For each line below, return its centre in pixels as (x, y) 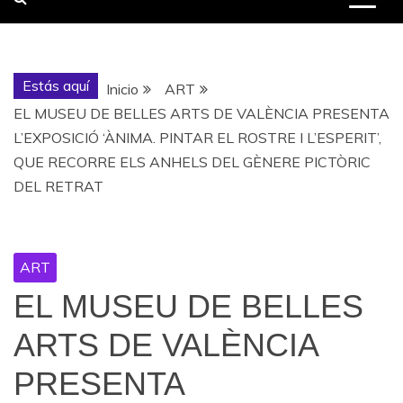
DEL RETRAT (58, 186)
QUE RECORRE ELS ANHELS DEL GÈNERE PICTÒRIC (192, 162)
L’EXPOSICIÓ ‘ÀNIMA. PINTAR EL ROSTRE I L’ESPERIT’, (197, 138)
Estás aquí (56, 85)
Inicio (122, 89)
